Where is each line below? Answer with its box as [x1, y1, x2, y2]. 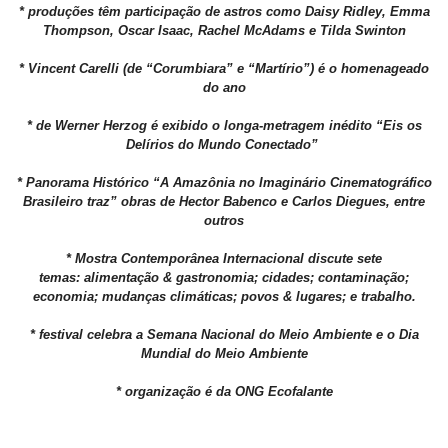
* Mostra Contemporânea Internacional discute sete [66, 251, 382, 267]
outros [204, 213, 244, 229]
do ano [202, 80, 246, 96]
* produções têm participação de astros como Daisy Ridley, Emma [18, 4, 430, 20]
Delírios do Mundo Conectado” [126, 137, 322, 153]
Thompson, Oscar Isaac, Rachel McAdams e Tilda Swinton [42, 23, 406, 39]
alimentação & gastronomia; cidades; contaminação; [84, 270, 409, 286]
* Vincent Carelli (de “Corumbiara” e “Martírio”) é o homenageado [19, 61, 429, 77]
